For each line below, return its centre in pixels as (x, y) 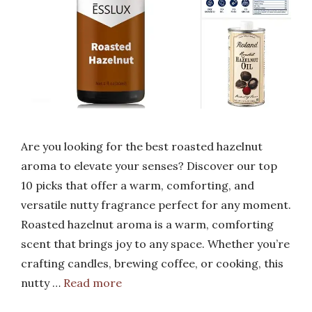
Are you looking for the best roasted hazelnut (142, 146)
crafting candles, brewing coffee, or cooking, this (152, 263)
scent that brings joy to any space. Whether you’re (155, 243)
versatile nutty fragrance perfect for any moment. (156, 204)
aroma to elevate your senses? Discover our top (149, 165)
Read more (93, 282)
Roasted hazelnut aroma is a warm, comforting (147, 224)
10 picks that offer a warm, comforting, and (138, 185)
